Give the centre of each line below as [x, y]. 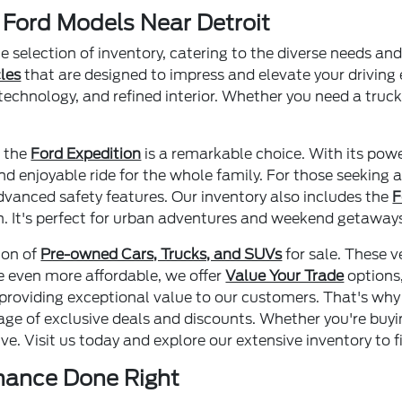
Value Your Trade [285, 275]
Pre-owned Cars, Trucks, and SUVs [162, 254]
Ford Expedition [86, 153]
